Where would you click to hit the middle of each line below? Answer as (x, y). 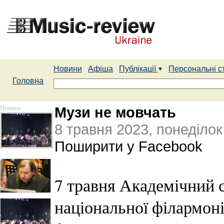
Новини (68, 69)
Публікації (138, 69)
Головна (28, 81)
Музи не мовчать (115, 112)
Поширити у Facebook (128, 146)
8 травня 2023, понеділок (138, 129)
